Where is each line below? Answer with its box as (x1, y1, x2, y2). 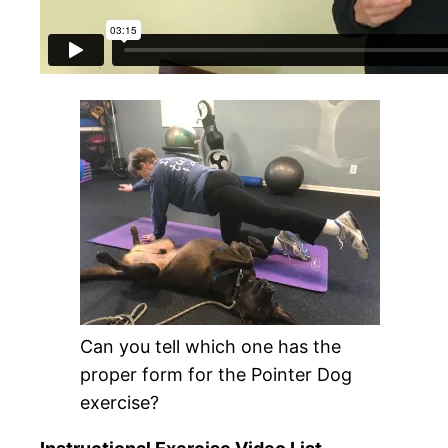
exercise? (80, 392, 159, 414)
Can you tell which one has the (80, 336, 341, 358)
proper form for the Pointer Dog (80, 364, 352, 386)
